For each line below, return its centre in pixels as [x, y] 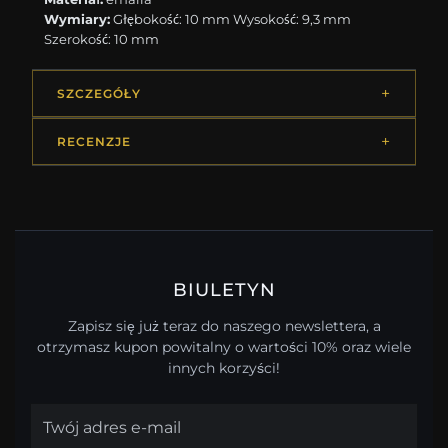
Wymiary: [77, 19]
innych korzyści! [224, 368]
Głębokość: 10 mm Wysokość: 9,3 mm [231, 19]
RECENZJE [94, 142]
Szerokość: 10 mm [102, 39]
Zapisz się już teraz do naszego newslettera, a [224, 326]
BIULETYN [224, 290]
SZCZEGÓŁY [99, 94]
